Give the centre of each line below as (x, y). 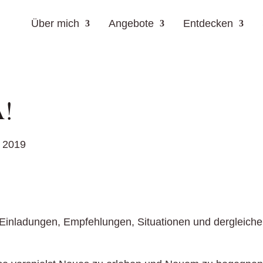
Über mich (55, 23)
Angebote (131, 23)
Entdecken (208, 23)
